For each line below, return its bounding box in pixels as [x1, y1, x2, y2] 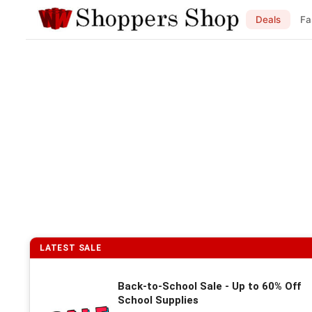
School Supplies [118, 294, 198, 306]
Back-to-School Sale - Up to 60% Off [118, 280, 301, 292]
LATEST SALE [40, 243, 102, 253]
